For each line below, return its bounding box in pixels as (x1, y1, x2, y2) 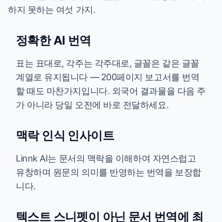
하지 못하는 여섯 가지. (8, 4, 96, 15)
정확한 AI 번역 (16, 33, 91, 48)
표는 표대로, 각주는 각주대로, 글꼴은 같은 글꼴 (16, 58, 199, 68)
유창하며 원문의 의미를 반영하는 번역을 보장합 (16, 167, 201, 177)
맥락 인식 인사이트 (16, 128, 114, 143)
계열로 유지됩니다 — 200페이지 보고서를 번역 (16, 72, 200, 82)
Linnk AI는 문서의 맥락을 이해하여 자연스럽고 (16, 153, 196, 164)
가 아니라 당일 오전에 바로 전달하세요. (16, 100, 169, 110)
